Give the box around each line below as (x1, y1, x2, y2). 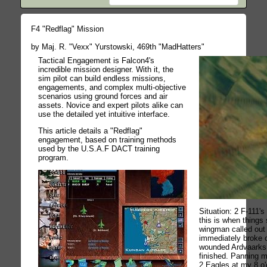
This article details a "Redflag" (38, 126, 143, 136)
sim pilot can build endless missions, (38, 73, 166, 83)
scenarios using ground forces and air (38, 91, 168, 101)
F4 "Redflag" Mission (31, 24, 104, 33)
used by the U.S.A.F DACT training (38, 144, 160, 154)
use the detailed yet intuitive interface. (38, 109, 170, 119)
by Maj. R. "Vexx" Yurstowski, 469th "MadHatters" (31, 42, 205, 51)
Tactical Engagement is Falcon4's (38, 55, 155, 65)
